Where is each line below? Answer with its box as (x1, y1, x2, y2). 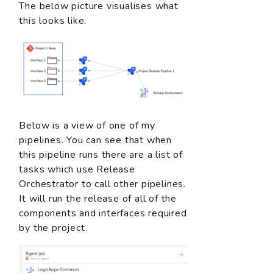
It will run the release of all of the (19, 191, 177, 205)
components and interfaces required (19, 206, 187, 220)
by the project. (19, 221, 88, 235)
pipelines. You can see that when (19, 133, 172, 147)
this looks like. (19, 14, 87, 28)
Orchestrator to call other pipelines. (19, 177, 186, 191)
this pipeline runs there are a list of (19, 147, 183, 161)
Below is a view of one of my (19, 118, 155, 132)
